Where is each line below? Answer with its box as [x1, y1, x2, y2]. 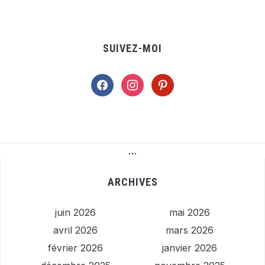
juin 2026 [55, 206, 96, 219]
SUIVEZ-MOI [103, 42, 162, 55]
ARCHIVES [107, 176, 158, 189]
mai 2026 [169, 206, 210, 219]
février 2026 [48, 242, 103, 254]
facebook [91, 75, 133, 87]
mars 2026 [166, 224, 214, 237]
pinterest [151, 75, 190, 87]
